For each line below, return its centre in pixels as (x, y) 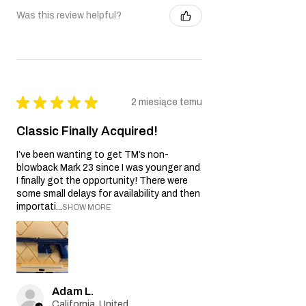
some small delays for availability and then (108, 193)
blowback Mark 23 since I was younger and (108, 167)
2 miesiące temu (167, 102)
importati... (39, 206)
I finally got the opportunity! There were (102, 180)
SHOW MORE (86, 207)
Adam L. (73, 291)
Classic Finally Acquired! (87, 131)
